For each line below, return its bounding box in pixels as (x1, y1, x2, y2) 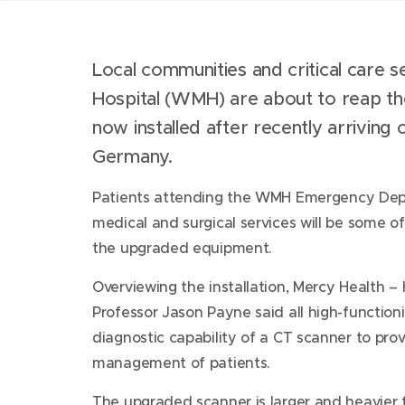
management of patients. (92, 353, 271, 371)
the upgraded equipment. (92, 239, 273, 256)
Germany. (92, 146, 173, 166)
